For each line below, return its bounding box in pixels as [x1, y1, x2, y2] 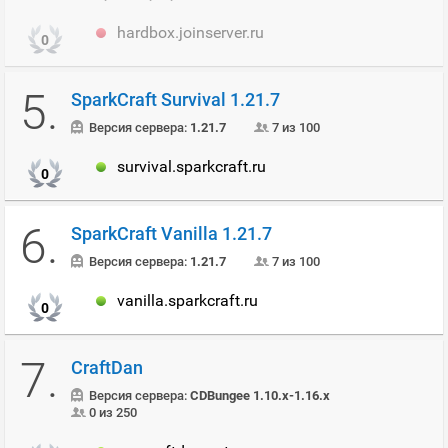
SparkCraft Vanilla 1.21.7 [71, 223, 272, 244]
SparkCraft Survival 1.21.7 [71, 89, 280, 110]
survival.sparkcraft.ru [117, 157, 266, 176]
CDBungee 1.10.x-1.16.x [190, 388, 330, 403]
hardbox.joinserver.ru [117, 23, 264, 42]
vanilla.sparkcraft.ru [117, 291, 258, 310]
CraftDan [71, 357, 143, 378]
